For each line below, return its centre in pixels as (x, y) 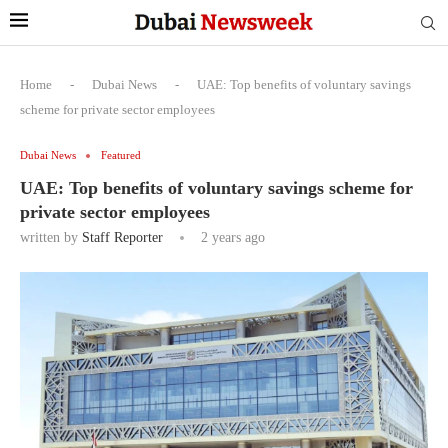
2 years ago (231, 237)
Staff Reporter (122, 237)
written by (51, 237)
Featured (121, 155)
